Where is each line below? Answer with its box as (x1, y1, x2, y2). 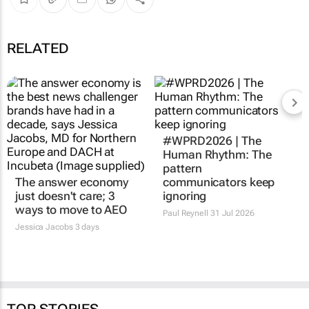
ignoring (163, 188, 207, 203)
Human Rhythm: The (163, 147, 272, 161)
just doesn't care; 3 (15, 188, 115, 203)
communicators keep (163, 175, 275, 189)
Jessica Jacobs (15, 221, 73, 232)
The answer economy (15, 175, 129, 189)
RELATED (7, 39, 69, 57)
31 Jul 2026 (208, 208, 255, 218)
